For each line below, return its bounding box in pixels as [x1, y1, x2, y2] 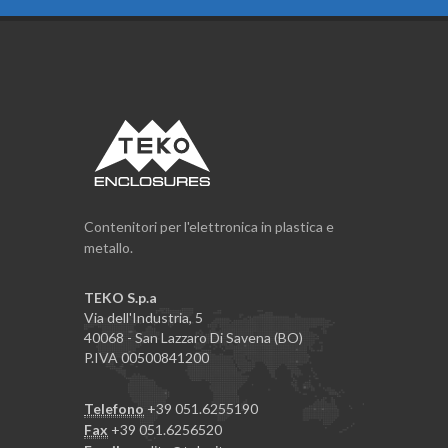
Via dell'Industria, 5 [84, 308, 203, 326]
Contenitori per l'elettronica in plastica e [84, 217, 334, 235]
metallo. [84, 238, 133, 256]
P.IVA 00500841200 [84, 348, 209, 366]
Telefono [84, 399, 144, 417]
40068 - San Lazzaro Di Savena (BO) [84, 328, 303, 346]
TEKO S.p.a [84, 288, 157, 306]
